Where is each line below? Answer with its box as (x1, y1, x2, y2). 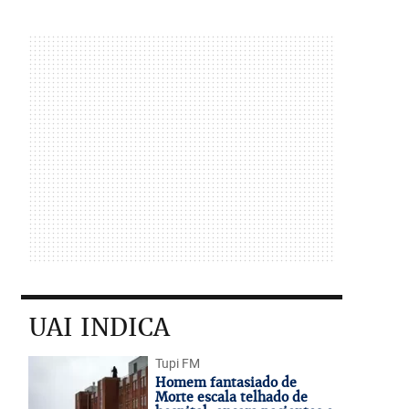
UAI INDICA (28, 311, 170, 343)
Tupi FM (154, 354, 200, 372)
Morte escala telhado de (154, 389, 308, 405)
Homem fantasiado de (154, 374, 297, 391)
